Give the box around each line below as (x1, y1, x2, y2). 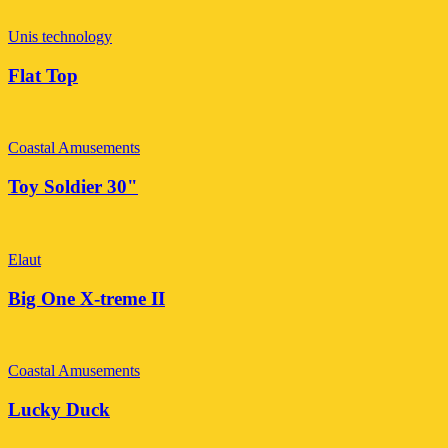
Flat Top (8, 64, 78, 86)
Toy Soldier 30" (8, 176, 138, 198)
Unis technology (8, 27, 112, 45)
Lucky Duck (8, 399, 110, 420)
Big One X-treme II (8, 287, 165, 309)
